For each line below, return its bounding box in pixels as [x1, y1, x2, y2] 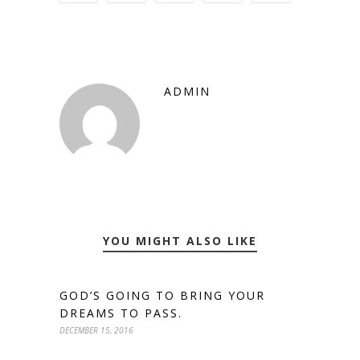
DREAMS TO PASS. [59, 305, 182, 321]
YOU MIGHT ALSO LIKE [103, 232, 257, 248]
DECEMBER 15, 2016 [59, 324, 133, 336]
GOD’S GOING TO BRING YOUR [59, 287, 265, 303]
